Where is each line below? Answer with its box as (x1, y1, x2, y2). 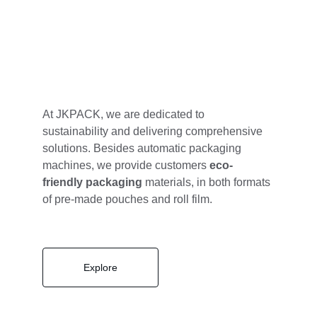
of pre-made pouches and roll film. (42, 193, 215, 205)
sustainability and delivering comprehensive (42, 125, 265, 137)
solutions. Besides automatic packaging (42, 142, 244, 154)
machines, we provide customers (42, 159, 209, 171)
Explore (83, 262, 117, 273)
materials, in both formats (142, 176, 273, 188)
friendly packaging (42, 176, 142, 188)
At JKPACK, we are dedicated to (42, 108, 207, 120)
